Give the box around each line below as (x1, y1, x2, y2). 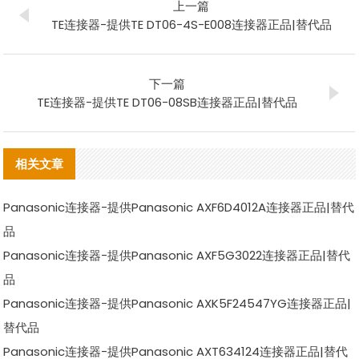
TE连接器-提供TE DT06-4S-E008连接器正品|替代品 (50, 15, 332, 33)
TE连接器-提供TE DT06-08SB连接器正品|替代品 (37, 93, 298, 111)
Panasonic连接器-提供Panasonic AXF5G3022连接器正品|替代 (3, 246, 351, 264)
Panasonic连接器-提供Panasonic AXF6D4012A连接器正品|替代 (3, 198, 355, 216)
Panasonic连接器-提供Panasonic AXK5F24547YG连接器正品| (3, 294, 352, 312)
